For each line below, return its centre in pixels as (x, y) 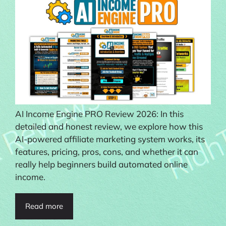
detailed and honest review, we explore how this (109, 126)
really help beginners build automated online (101, 164)
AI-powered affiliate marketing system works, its (110, 139)
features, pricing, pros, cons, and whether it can (107, 151)
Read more (44, 206)
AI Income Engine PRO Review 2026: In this (99, 114)
